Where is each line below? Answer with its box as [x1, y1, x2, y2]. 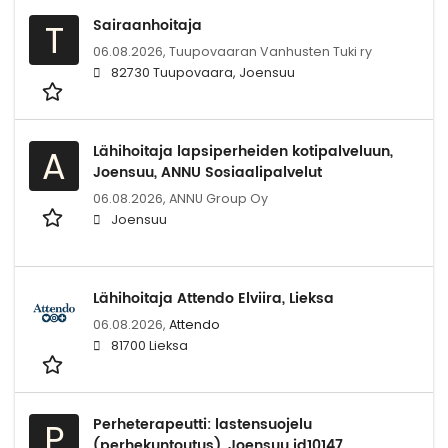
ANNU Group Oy [169, 189, 268, 207]
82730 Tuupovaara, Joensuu [111, 63, 295, 81]
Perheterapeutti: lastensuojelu [93, 412, 312, 436]
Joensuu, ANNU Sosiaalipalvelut [93, 160, 322, 184]
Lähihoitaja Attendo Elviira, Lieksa [93, 286, 334, 310]
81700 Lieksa [111, 336, 188, 354]
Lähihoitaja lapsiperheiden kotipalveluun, [93, 139, 393, 163]
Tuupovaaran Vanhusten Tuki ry [169, 42, 372, 60]
